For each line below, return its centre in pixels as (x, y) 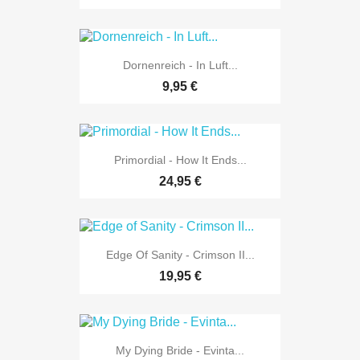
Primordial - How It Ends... (180, 160)
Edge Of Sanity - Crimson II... (180, 255)
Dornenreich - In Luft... (180, 65)
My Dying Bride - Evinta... (180, 350)
